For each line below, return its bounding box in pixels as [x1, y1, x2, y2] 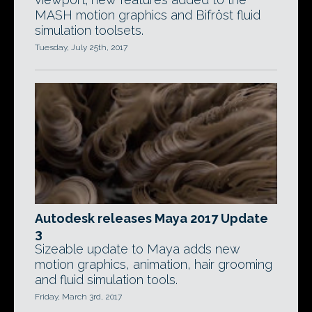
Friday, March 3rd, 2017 [35, 292, 122, 302]
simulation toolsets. [35, 23, 143, 38]
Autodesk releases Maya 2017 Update [35, 211, 268, 226]
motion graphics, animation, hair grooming [35, 257, 272, 272]
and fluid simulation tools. [35, 272, 178, 287]
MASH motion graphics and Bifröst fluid [35, 8, 260, 22]
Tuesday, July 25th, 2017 [35, 42, 127, 52]
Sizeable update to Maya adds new [35, 242, 240, 256]
